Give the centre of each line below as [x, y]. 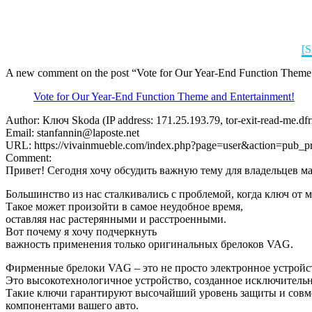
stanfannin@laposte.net [88, 132]
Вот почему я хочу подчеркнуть [81, 231]
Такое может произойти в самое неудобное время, [124, 206]
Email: [21, 132]
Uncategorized [266, 49]
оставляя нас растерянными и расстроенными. [116, 219]
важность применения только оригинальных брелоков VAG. [149, 244]
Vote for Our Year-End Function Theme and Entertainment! [164, 96]
